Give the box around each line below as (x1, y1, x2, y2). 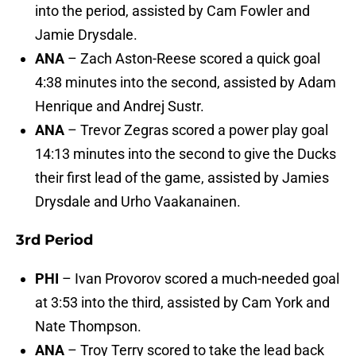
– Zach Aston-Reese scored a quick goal (64, 50, 320, 68)
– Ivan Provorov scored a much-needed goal (62, 270, 339, 288)
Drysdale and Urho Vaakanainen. (35, 193, 241, 211)
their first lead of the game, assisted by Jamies (35, 169, 329, 187)
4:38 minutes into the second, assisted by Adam (35, 74, 336, 91)
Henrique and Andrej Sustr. (35, 98, 204, 115)
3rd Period (16, 231, 93, 250)
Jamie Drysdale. (35, 26, 137, 44)
